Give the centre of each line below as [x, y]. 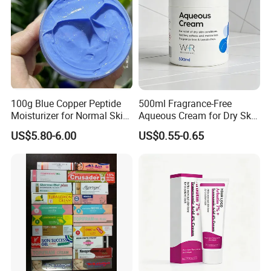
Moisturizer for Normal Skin [70, 115]
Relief [150, 127]
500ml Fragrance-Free [185, 103]
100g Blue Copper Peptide [66, 103]
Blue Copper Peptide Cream [69, 127]
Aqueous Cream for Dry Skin [198, 115]
